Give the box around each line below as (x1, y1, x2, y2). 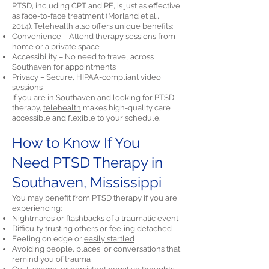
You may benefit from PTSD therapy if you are (12, 193, 177, 202)
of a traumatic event (104, 214, 178, 223)
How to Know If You (12, 134, 140, 151)
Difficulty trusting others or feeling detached (12, 224, 172, 233)
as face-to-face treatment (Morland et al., (12, 11, 159, 20)
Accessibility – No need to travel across (12, 52, 154, 61)
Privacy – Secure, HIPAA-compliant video (12, 73, 161, 82)
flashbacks (66, 214, 104, 223)
